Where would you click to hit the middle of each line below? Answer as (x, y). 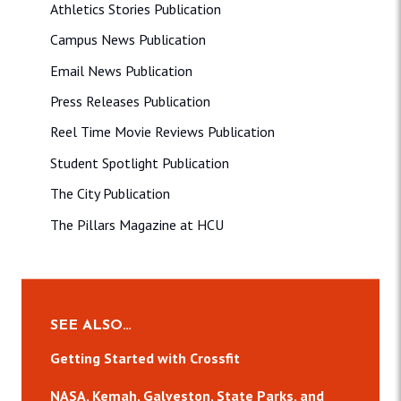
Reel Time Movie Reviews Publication (162, 132)
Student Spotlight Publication (140, 162)
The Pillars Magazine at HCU (137, 224)
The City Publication (110, 194)
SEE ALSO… (91, 325)
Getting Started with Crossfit (145, 358)
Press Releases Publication (130, 102)
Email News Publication (121, 70)
